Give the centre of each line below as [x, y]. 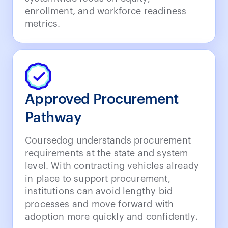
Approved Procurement [102, 99]
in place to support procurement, [98, 178]
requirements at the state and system [107, 153]
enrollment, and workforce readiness [106, 11]
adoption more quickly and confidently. [111, 217]
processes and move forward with [99, 204]
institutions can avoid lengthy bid [99, 191]
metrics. [43, 24]
